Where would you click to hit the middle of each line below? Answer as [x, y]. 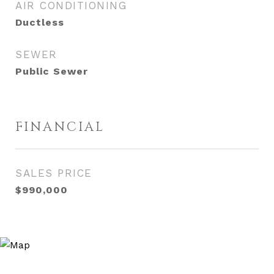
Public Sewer [52, 71]
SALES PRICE [54, 173]
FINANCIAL [60, 127]
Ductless [40, 22]
